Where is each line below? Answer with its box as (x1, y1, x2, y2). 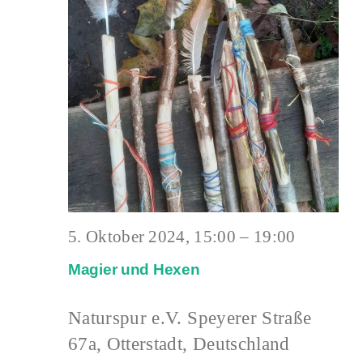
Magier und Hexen (68, 261, 200, 279)
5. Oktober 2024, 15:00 (68, 226, 236, 246)
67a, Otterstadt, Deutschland (68, 333, 290, 355)
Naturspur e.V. (68, 307, 188, 329)
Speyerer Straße (187, 307, 312, 329)
